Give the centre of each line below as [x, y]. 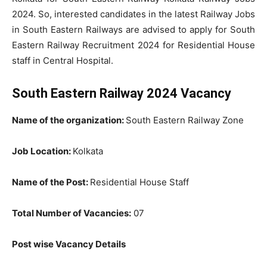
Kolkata [88, 151]
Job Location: [42, 151]
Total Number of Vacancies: [72, 213]
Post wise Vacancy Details [69, 244]
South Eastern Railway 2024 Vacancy [123, 93]
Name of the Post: [51, 182]
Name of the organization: [69, 120]
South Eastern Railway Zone [185, 120]
